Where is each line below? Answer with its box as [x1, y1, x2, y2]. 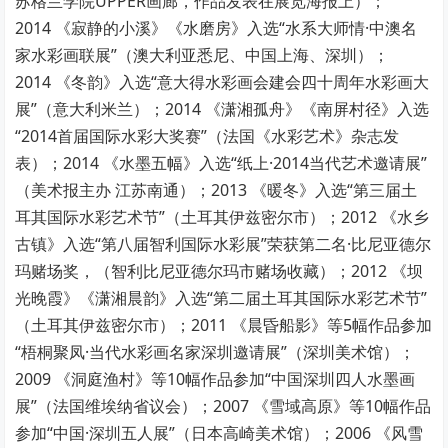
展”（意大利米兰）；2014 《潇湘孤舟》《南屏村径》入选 [15, 98, 430, 121]
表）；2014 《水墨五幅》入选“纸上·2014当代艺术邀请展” [15, 152, 428, 175]
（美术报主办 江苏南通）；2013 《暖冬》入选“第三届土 [15, 179, 418, 202]
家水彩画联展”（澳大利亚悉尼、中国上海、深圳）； [15, 44, 390, 67]
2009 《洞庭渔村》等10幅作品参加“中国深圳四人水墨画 [15, 368, 416, 391]
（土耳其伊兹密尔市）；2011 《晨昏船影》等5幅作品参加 [15, 314, 433, 337]
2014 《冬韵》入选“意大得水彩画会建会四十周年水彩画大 [15, 71, 430, 94]
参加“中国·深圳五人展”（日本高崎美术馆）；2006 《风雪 [15, 422, 424, 445]
